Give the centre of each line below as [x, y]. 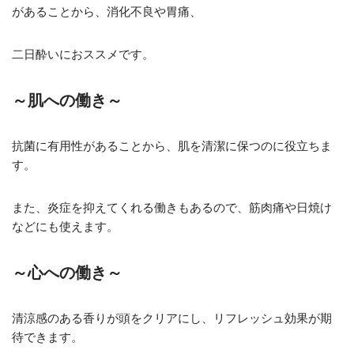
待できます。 [47, 338]
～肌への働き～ [67, 101]
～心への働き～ [67, 273]
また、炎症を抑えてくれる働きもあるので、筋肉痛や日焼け [172, 208]
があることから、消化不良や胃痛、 [107, 12]
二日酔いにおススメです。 [83, 55]
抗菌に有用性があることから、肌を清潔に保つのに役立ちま [172, 147]
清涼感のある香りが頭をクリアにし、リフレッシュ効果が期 [172, 319]
